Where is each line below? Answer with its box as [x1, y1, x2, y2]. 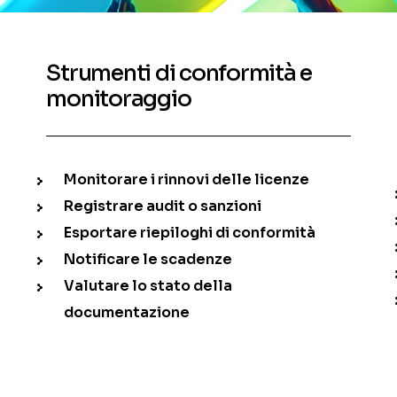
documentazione [64, 303, 191, 323]
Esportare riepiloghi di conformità [64, 223, 316, 243]
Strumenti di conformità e [46, 59, 313, 88]
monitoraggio [46, 85, 191, 113]
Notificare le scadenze [64, 250, 233, 269]
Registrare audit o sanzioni [64, 197, 262, 216]
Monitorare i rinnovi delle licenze [64, 170, 310, 190]
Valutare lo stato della [64, 276, 233, 296]
